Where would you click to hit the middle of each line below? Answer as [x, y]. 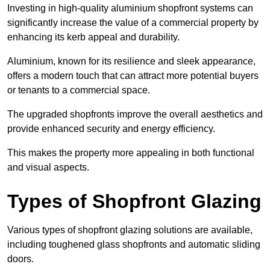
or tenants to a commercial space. [79, 90]
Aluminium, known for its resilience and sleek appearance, [131, 61]
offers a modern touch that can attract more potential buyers [133, 75]
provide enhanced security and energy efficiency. [111, 128]
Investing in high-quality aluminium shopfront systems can [130, 8]
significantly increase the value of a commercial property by [133, 22]
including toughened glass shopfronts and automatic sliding [134, 244]
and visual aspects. [48, 167]
